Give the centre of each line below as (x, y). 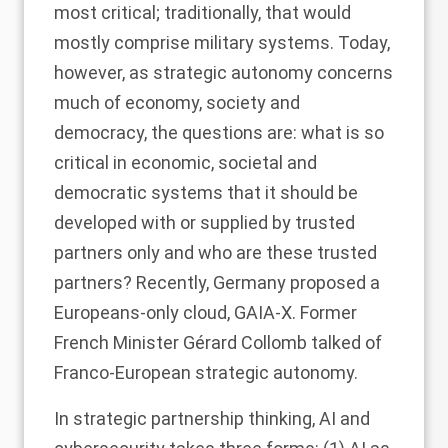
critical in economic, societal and (185, 162)
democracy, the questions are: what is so (219, 132)
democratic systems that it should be (206, 192)
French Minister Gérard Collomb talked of (218, 342)
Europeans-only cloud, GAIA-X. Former (205, 312)
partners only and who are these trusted (215, 252)
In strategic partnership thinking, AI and (212, 418)
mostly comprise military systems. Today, (222, 42)
